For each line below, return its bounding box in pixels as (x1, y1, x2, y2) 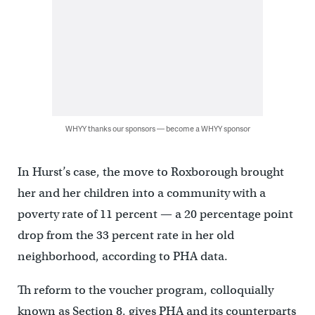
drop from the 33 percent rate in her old (17, 227, 234, 243)
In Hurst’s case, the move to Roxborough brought (17, 164, 284, 179)
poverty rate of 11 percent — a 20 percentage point (17, 206, 293, 221)
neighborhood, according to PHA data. (17, 248, 228, 264)
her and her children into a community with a (17, 185, 266, 200)
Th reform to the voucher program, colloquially (17, 282, 274, 297)
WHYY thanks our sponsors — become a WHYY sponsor (65, 122, 250, 134)
